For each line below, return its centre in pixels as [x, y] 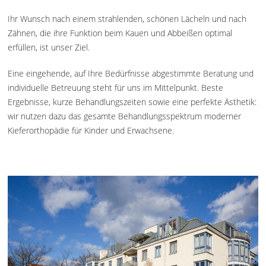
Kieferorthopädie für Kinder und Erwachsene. [91, 131]
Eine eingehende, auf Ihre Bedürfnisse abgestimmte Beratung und [131, 74]
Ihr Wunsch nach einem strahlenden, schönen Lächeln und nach [127, 19]
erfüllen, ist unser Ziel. [49, 47]
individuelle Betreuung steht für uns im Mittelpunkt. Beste [116, 88]
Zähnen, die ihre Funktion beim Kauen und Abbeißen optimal [120, 33]
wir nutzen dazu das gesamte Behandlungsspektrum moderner [125, 116]
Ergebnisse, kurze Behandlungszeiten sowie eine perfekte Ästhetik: [132, 102]
